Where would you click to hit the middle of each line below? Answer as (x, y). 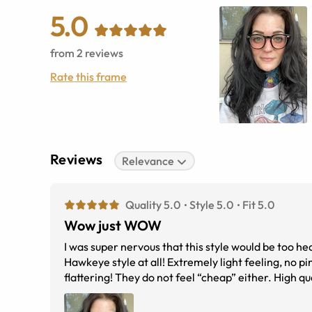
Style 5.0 (211, 205)
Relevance (148, 161)
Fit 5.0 (258, 205)
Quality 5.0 (153, 205)
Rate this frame (88, 77)
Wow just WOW (113, 226)
